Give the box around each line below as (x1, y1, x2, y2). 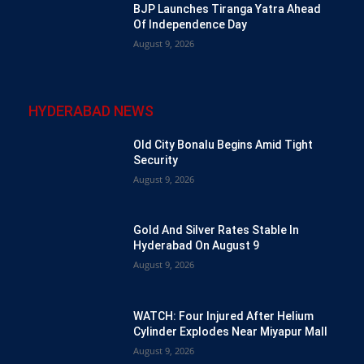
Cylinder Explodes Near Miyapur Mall (133, 324, 328, 338)
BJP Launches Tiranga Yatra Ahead (133, 2, 322, 15)
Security (133, 154, 179, 167)
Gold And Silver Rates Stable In (133, 223, 300, 237)
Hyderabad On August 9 (133, 239, 260, 253)
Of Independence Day (133, 17, 248, 31)
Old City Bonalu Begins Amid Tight (133, 138, 314, 152)
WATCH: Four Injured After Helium (133, 309, 314, 323)
